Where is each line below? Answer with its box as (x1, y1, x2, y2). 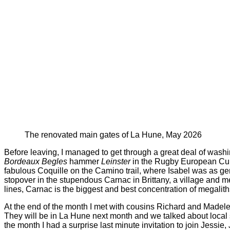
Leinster (101, 157, 130, 166)
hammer (67, 157, 101, 166)
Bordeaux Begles (4, 157, 67, 166)
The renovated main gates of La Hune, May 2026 (25, 130, 202, 139)
